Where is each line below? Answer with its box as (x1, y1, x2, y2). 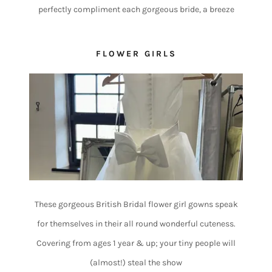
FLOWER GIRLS (96, 48, 177, 59)
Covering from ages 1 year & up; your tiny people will (36, 238, 236, 249)
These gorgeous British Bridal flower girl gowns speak (34, 199, 238, 210)
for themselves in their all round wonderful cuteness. (36, 219, 236, 229)
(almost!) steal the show (90, 257, 182, 268)
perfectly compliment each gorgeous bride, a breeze (38, 4, 234, 15)
